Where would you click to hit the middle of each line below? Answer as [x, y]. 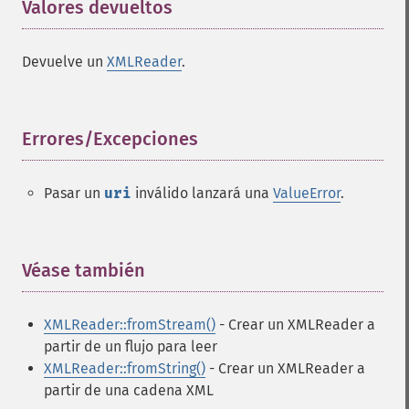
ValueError [307, 193]
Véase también [84, 270]
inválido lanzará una [202, 193]
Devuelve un [64, 62]
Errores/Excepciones [110, 139]
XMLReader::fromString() [125, 368]
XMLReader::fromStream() [130, 325]
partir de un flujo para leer [131, 346]
